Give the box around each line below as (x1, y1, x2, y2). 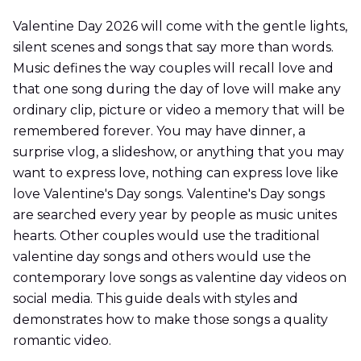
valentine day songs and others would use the (13, 249, 311, 265)
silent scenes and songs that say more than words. (13, 39, 334, 56)
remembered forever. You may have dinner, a (13, 123, 305, 139)
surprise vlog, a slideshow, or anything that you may (13, 144, 344, 160)
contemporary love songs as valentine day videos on (13, 270, 346, 286)
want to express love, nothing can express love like (13, 165, 338, 181)
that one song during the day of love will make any (13, 81, 341, 98)
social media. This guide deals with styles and (13, 291, 298, 307)
